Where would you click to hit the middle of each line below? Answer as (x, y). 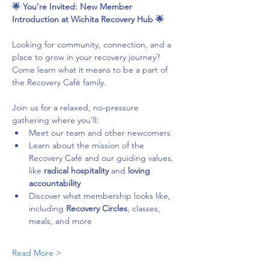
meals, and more (60, 221)
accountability (55, 183)
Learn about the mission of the (88, 145)
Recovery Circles (97, 208)
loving (140, 171)
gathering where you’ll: (56, 120)
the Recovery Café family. (59, 82)
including (47, 208)
